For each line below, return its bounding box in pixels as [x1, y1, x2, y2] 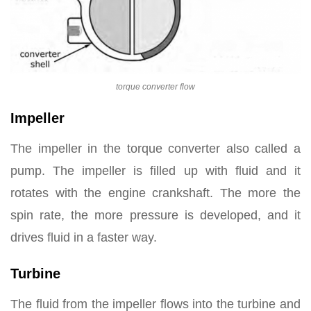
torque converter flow [116, 81, 195, 92]
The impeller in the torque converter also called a [10, 141, 301, 155]
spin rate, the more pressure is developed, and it [10, 208, 301, 222]
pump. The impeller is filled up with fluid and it [10, 163, 301, 178]
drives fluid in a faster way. [10, 230, 157, 244]
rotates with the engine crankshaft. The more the [10, 185, 301, 200]
